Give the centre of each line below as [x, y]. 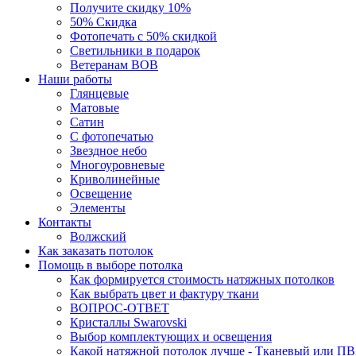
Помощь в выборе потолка [110, 265]
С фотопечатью [112, 136]
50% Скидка [103, 22]
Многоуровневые [117, 165]
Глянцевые [99, 93]
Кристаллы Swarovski [128, 322]
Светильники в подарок [135, 50]
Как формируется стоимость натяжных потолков [202, 279]
